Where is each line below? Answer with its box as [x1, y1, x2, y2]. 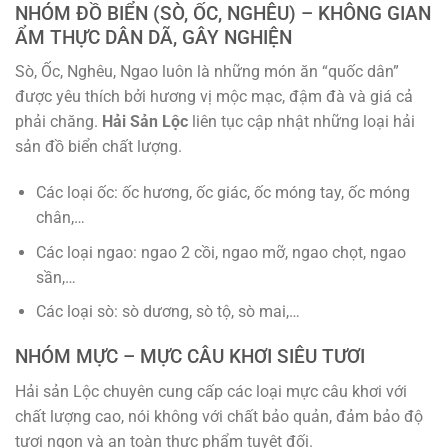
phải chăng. [15, 112, 102, 132]
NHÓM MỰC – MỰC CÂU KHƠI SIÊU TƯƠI [15, 345, 365, 369]
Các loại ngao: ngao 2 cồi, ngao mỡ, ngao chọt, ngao [35, 242, 406, 262]
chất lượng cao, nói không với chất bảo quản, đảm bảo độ [15, 406, 423, 426]
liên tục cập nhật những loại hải [188, 112, 415, 132]
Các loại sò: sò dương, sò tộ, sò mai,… [35, 302, 300, 322]
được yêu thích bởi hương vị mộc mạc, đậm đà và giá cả [15, 87, 413, 107]
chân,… [35, 208, 85, 228]
